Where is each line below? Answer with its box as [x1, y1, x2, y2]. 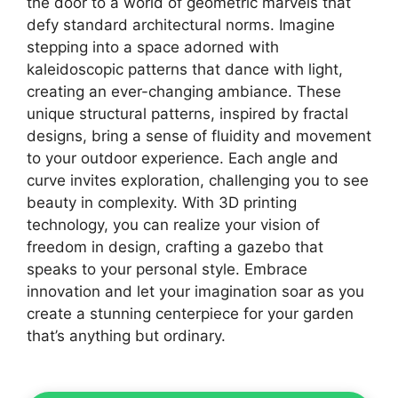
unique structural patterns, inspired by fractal [27, 104, 348, 123]
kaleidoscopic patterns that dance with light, [27, 60, 343, 78]
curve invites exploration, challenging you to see [27, 171, 369, 189]
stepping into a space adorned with [27, 37, 279, 56]
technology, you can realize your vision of [27, 215, 320, 234]
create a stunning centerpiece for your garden [27, 304, 354, 322]
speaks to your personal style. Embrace [27, 259, 307, 278]
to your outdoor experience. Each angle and [27, 148, 338, 167]
